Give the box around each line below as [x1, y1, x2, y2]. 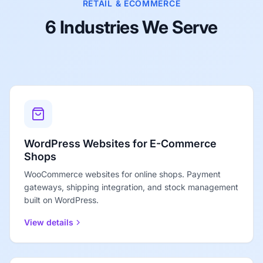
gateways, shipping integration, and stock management [24, 182, 238, 193]
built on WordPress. [24, 195, 99, 205]
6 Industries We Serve [45, 16, 218, 38]
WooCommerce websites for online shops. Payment [24, 169, 221, 180]
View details [24, 217, 73, 228]
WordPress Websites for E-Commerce [24, 137, 217, 150]
